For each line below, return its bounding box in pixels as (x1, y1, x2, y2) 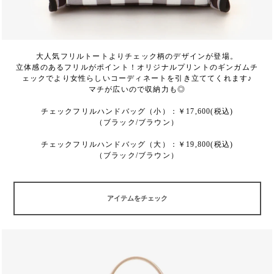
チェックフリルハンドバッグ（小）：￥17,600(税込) (40, 107, 234, 116)
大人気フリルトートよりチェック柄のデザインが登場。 (36, 52, 238, 61)
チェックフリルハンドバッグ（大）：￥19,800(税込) (40, 140, 234, 149)
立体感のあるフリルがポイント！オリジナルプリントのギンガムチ (15, 63, 258, 72)
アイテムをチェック (106, 194, 168, 202)
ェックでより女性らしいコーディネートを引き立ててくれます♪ (21, 74, 253, 83)
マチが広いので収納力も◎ (88, 85, 186, 94)
